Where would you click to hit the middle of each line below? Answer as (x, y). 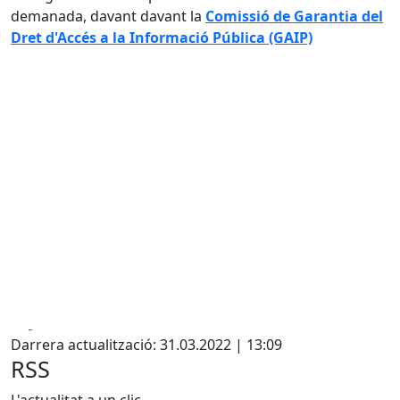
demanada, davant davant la (108, 16)
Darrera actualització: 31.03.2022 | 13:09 (146, 345)
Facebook (64, 322)
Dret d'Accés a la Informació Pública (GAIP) (162, 37)
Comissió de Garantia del (294, 16)
